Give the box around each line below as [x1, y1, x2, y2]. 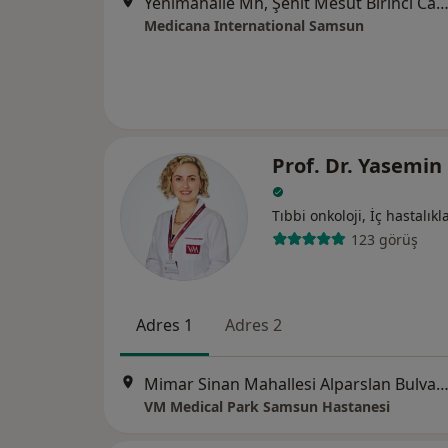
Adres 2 [225, 314, 282, 336]
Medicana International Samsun [144, 16, 364, 35]
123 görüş [350, 229, 418, 249]
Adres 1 [136, 314, 193, 336]
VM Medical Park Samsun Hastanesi [144, 397, 390, 417]
